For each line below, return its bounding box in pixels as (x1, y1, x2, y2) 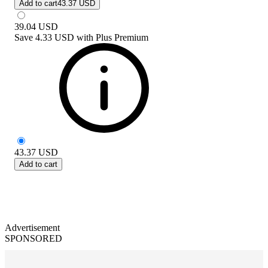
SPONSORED (5, 233, 62, 243)
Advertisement (5, 222, 60, 233)
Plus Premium (96, 32, 148, 42)
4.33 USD (35, 32, 74, 42)
